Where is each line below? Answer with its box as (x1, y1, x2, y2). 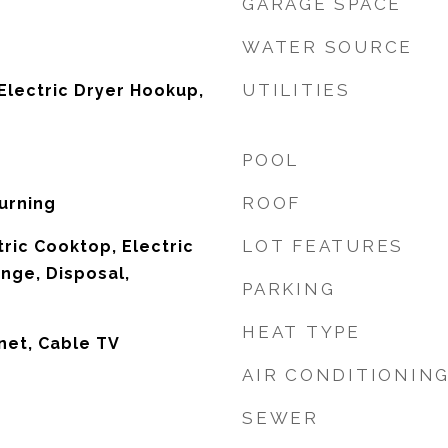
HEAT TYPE (242, 322, 361, 342)
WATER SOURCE (242, 37, 413, 57)
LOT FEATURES (242, 236, 404, 256)
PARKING (242, 279, 336, 299)
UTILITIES (242, 80, 351, 100)
